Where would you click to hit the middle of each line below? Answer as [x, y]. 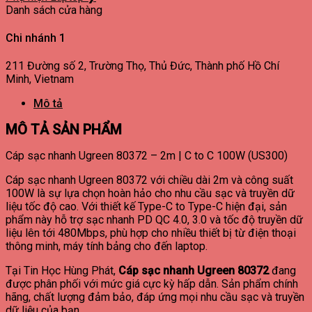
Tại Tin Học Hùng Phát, [62, 271]
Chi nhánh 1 [36, 38]
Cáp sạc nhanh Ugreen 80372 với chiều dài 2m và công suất [149, 180]
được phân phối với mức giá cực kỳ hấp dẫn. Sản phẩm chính [152, 284]
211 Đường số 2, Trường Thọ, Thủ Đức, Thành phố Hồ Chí [142, 66]
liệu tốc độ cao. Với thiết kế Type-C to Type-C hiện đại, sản [146, 207]
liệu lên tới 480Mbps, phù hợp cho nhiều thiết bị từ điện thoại [151, 233]
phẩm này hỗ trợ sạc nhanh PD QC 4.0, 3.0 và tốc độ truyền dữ [154, 220]
